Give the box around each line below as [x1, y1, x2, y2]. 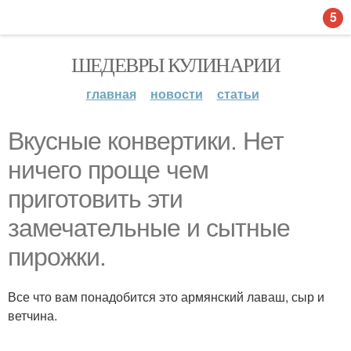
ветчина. [8, 306, 57, 324]
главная [85, 85, 136, 103]
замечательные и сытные [8, 214, 290, 242]
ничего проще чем [8, 156, 208, 184]
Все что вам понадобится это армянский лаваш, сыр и [8, 288, 324, 306]
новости [150, 85, 203, 103]
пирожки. [8, 243, 106, 271]
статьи [216, 85, 259, 103]
